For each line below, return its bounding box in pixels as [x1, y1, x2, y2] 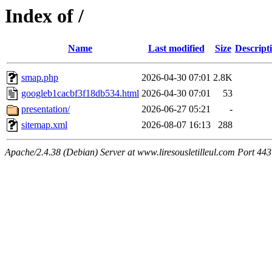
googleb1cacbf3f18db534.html [21, 88, 139, 99]
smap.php [21, 72, 58, 83]
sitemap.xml [21, 120, 67, 131]
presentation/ [21, 104, 70, 115]
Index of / [5, 5, 84, 27]
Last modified [148, 43, 205, 54]
